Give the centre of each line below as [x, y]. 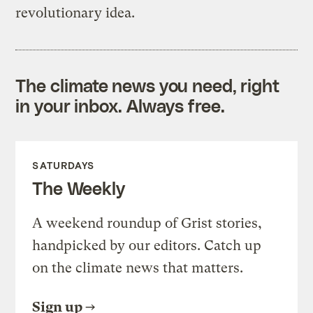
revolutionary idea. [75, 13]
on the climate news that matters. [138, 268]
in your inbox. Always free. [120, 106]
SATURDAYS [64, 166]
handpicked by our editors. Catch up [147, 246]
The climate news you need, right [148, 86]
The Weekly [79, 188]
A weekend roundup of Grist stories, [147, 224]
